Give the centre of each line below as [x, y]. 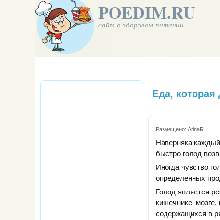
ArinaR [196, 129]
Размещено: [172, 129]
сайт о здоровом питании [141, 25]
